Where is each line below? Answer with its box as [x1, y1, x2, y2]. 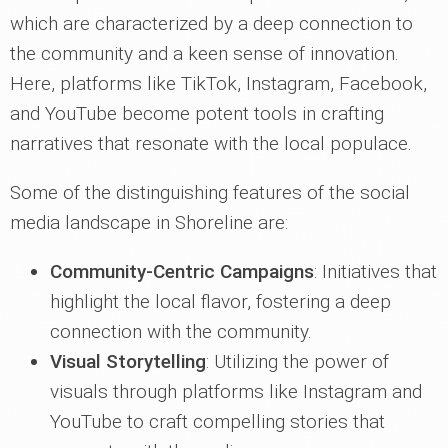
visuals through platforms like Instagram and [50, 380, 422, 404]
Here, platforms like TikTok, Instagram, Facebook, [10, 72, 427, 96]
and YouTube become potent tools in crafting [10, 102, 384, 126]
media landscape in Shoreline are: [10, 211, 288, 235]
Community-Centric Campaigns [50, 260, 314, 284]
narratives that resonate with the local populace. [10, 132, 412, 156]
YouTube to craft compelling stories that [50, 410, 385, 434]
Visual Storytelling [50, 350, 206, 374]
